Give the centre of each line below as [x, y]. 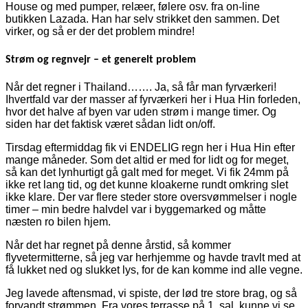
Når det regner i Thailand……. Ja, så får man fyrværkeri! [141, 87]
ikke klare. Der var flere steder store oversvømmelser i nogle [151, 197]
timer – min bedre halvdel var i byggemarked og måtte [136, 209]
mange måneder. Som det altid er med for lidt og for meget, [147, 159]
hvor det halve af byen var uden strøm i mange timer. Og [141, 111]
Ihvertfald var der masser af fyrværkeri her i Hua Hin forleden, [153, 99]
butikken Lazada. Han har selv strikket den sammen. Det [142, 19]
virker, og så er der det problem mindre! [100, 32]
